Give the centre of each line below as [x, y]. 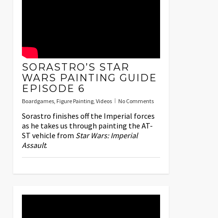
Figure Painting [75, 101]
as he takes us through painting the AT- [87, 126]
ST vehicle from [48, 136]
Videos [104, 101]
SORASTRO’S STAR [75, 67]
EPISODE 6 [53, 89]
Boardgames [38, 101]
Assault [34, 145]
